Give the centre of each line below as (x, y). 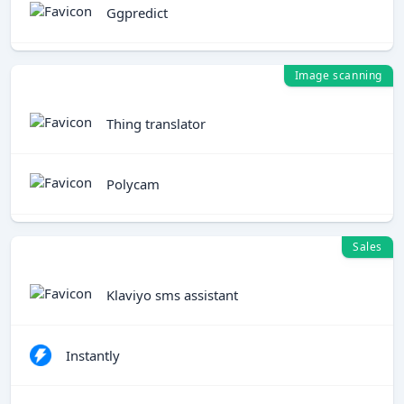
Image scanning (338, 75)
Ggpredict (137, 12)
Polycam (133, 184)
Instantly (93, 355)
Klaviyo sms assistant (172, 294)
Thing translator (156, 123)
